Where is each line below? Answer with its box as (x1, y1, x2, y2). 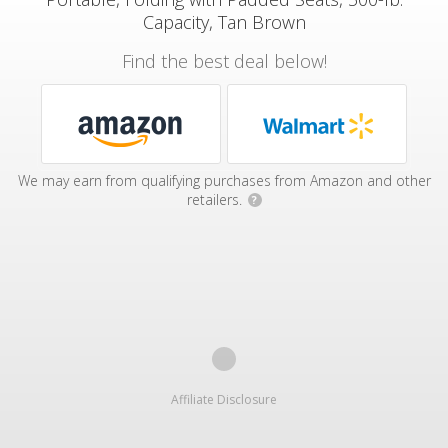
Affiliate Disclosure (171, 391, 277, 408)
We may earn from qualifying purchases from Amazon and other (17, 171, 431, 190)
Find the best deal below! (121, 49, 327, 73)
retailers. (186, 190, 246, 209)
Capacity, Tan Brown (142, 10, 306, 34)
